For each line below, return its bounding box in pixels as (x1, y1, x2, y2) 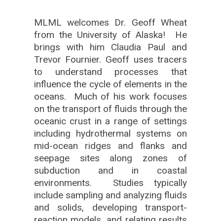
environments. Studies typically (34, 177, 187, 189)
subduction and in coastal (34, 165, 187, 177)
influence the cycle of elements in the (34, 78, 187, 90)
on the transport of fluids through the (34, 103, 187, 115)
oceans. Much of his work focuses (34, 91, 187, 103)
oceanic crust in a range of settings (34, 115, 187, 127)
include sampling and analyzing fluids (34, 189, 187, 201)
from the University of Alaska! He (34, 29, 187, 41)
